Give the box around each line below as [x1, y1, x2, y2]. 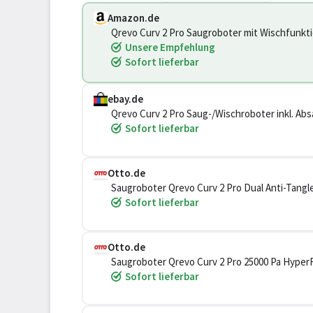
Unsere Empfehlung [125, 41, 215, 54]
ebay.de [108, 92, 143, 105]
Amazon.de [108, 11, 159, 24]
